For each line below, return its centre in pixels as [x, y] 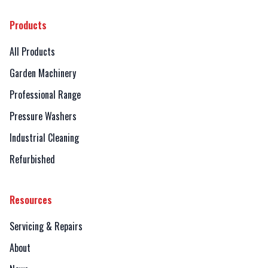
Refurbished [32, 159]
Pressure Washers [43, 116]
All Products [32, 51]
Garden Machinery [43, 73]
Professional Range [45, 94]
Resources [31, 200]
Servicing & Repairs [46, 226]
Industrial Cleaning [44, 137]
